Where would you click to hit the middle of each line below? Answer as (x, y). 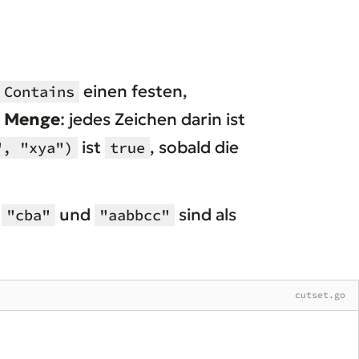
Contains (39, 91)
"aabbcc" (135, 215)
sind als (206, 214)
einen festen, (133, 91)
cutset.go (320, 294)
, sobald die (194, 147)
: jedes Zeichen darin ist (153, 119)
